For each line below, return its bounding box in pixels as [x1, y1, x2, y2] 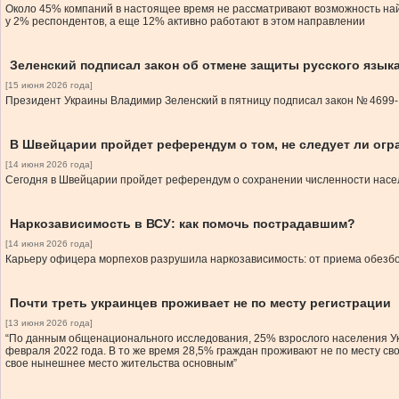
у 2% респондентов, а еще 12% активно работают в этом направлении [5, 15, 365, 28]
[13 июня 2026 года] [5, 318, 93, 328]
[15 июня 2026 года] [5, 80, 93, 90]
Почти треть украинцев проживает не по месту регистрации [10, 296, 391, 310]
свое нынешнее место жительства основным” [5, 357, 237, 370]
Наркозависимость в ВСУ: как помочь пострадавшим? [10, 216, 355, 231]
